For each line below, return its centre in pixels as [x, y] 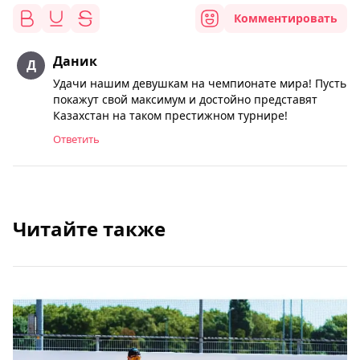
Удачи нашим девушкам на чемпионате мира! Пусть [200, 84]
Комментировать [286, 18]
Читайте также [89, 229]
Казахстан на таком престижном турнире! [170, 116]
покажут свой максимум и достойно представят [185, 100]
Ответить [76, 139]
